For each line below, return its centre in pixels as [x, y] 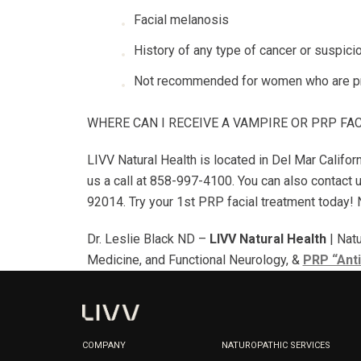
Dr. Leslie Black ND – [148, 239]
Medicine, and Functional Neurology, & [195, 260]
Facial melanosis [181, 20]
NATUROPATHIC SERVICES [276, 345]
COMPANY [104, 345]
